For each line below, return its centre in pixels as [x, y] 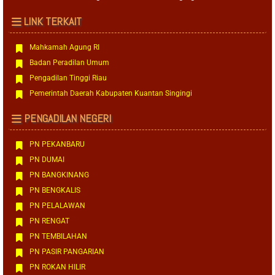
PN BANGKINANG [59, 175]
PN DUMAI [47, 160]
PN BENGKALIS [55, 191]
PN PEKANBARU [57, 145]
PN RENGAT [49, 221]
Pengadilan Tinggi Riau [68, 78]
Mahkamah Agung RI [64, 48]
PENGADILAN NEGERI [67, 118]
